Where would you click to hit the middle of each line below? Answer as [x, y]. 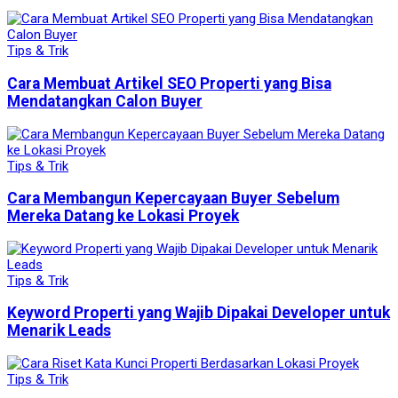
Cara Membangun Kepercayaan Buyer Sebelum [173, 199]
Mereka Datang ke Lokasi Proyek [123, 216]
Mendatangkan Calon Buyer [105, 101]
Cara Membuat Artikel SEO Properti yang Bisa [169, 83]
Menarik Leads [59, 331]
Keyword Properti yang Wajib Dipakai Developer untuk [199, 313]
